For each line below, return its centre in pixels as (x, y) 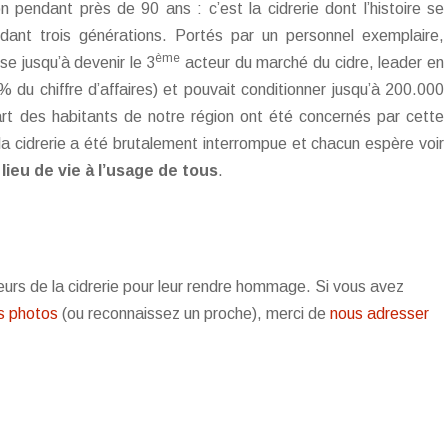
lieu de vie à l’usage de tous (110, 170)
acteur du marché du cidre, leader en (312, 62)
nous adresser (379, 313)
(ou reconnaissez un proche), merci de (194, 313)
